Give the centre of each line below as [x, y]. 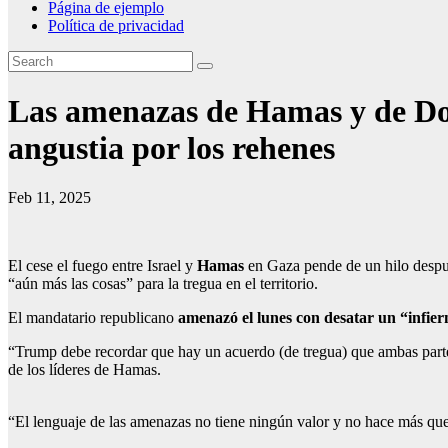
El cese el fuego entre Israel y [102, 265]
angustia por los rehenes [171, 148]
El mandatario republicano [91, 317]
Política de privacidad [116, 25]
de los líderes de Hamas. [84, 369]
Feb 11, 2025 [49, 197]
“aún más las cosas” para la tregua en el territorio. [163, 283]
